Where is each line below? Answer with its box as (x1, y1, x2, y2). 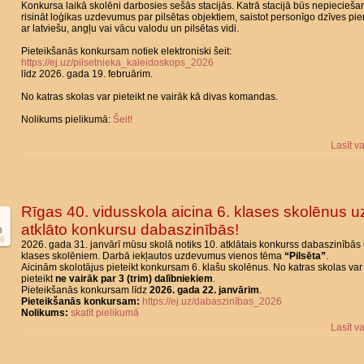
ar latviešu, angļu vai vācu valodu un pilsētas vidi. (21, 23, 239, 34)
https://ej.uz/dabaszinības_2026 (142, 296, 282, 307)
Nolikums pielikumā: (21, 114, 113, 125)
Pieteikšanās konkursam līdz (21, 284, 149, 296)
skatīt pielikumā (71, 307, 139, 318)
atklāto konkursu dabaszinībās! (21, 221, 239, 238)
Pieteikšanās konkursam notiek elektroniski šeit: (21, 45, 232, 57)
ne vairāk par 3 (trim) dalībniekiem (55, 273, 213, 284)
